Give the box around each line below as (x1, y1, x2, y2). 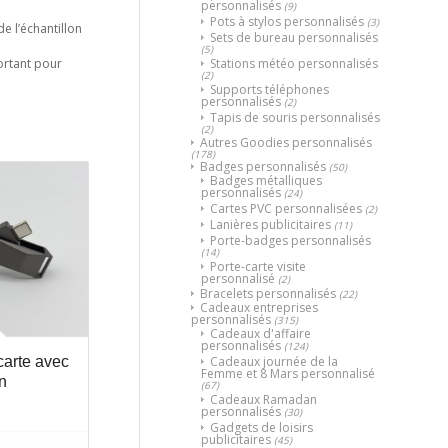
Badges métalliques (210, 171, 322, 189)
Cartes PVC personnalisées (210, 199, 362, 217)
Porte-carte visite (210, 257, 306, 275)
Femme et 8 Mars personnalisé (201, 364, 375, 382)
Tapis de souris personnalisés (210, 108, 380, 126)
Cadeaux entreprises (200, 298, 318, 316)
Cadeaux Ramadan (210, 390, 317, 408)
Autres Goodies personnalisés (200, 133, 372, 151)
